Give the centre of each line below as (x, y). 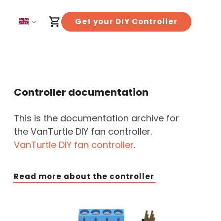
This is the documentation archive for (96, 118)
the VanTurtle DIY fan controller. (83, 131)
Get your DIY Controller (126, 21)
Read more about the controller (84, 176)
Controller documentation (81, 92)
